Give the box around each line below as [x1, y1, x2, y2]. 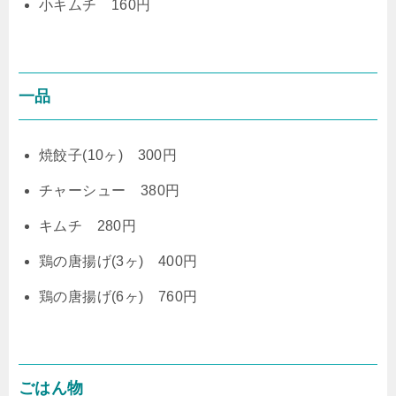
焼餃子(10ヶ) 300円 [39, 147, 178, 163]
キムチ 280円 [39, 217, 137, 233]
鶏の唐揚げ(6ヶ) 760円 [39, 288, 198, 304]
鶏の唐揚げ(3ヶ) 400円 [39, 253, 198, 269]
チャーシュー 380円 [39, 182, 180, 198]
